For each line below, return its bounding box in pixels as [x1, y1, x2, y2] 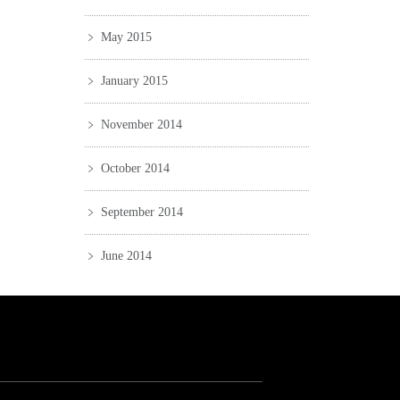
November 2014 [100, 118, 182, 131]
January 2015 [100, 74, 168, 87]
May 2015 [100, 30, 152, 44]
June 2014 [100, 249, 152, 262]
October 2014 [100, 162, 170, 175]
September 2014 [100, 205, 183, 219]
